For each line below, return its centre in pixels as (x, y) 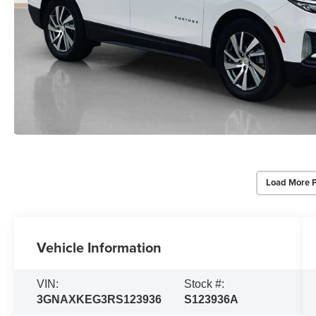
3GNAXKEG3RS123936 (99, 299)
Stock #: (205, 284)
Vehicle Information (99, 247)
